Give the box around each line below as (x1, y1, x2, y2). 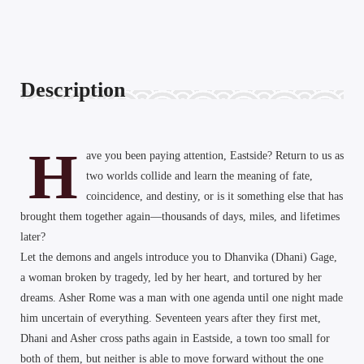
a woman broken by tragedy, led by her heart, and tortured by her (20, 271, 322, 284)
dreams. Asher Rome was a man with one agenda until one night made (20, 291, 343, 304)
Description (20, 77, 125, 102)
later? (20, 230, 45, 243)
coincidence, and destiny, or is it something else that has (86, 189, 343, 202)
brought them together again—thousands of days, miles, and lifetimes (20, 210, 340, 223)
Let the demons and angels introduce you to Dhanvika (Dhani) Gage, (20, 250, 337, 263)
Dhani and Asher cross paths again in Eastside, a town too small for (20, 331, 330, 344)
